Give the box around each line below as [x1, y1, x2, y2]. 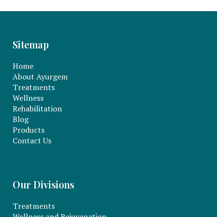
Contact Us [13, 135, 52, 146]
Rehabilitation [13, 103, 62, 114]
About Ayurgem [13, 71, 68, 82]
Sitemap [13, 38, 49, 51]
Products [13, 124, 45, 136]
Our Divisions [13, 178, 75, 191]
